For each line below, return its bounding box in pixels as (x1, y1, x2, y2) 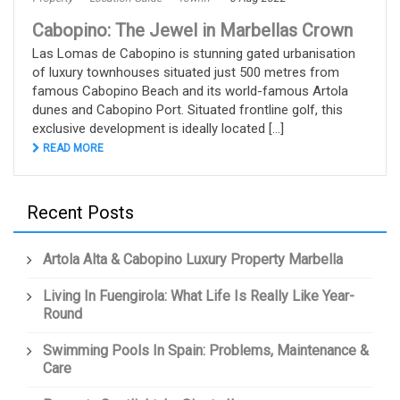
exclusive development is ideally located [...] (32, 121, 284, 137)
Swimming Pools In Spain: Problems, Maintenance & (43, 342, 369, 360)
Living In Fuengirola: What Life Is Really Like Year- (43, 287, 354, 305)
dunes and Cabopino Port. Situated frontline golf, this (32, 102, 343, 119)
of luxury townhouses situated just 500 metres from (32, 64, 339, 81)
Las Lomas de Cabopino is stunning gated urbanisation (32, 46, 355, 62)
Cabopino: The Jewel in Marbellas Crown (32, 20, 353, 42)
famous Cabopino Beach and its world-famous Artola (32, 83, 348, 100)
